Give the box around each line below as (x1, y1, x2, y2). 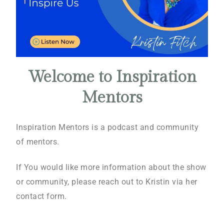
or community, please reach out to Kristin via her (16, 177, 197, 186)
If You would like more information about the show (16, 162, 206, 172)
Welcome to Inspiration (27, 67, 196, 86)
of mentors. (16, 137, 59, 146)
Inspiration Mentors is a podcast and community (16, 122, 198, 132)
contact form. (16, 191, 67, 201)
